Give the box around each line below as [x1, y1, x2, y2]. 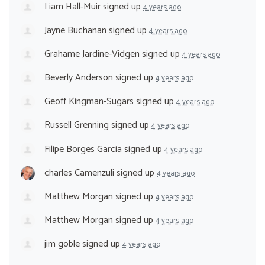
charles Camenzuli [44, 164, 114, 181]
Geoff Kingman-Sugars [44, 93, 134, 110]
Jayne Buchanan [44, 22, 106, 38]
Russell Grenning [44, 117, 109, 134]
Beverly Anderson [44, 70, 113, 86]
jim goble [44, 236, 80, 253]
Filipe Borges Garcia [44, 141, 122, 157]
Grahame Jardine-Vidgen [44, 46, 140, 63]
